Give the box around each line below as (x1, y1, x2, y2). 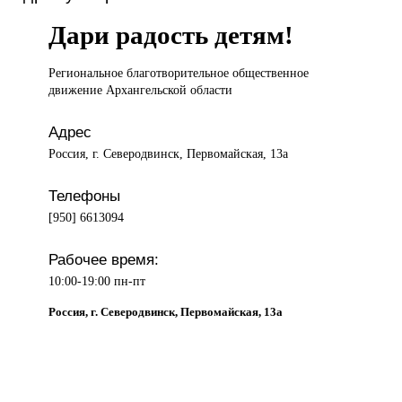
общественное (232, 66, 310, 81)
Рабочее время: (48, 250, 160, 269)
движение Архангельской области (48, 83, 233, 98)
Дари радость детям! (48, 21, 294, 50)
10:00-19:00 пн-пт (48, 274, 146, 289)
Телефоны (48, 187, 121, 205)
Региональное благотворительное (48, 66, 233, 81)
